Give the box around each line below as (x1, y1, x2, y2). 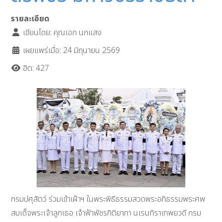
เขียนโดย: (21, 27, 54, 39)
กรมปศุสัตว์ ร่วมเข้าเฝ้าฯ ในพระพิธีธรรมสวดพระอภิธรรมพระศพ (11, 193, 206, 206)
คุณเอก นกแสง (54, 27, 102, 39)
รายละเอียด (11, 13, 50, 25)
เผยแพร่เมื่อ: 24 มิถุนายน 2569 (23, 45, 120, 57)
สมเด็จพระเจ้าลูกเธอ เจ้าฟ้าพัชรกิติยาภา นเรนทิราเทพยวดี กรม (11, 207, 202, 220)
